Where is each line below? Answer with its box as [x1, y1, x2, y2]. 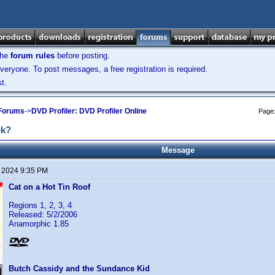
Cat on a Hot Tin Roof [9, 182, 90, 192]
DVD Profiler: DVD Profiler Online [31, 106, 147, 115]
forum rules [10, 51, 55, 60]
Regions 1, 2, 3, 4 [9, 201, 72, 210]
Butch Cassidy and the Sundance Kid [9, 264, 150, 273]
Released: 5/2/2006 [9, 210, 77, 219]
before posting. [55, 51, 110, 60]
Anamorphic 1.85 [9, 219, 69, 228]
